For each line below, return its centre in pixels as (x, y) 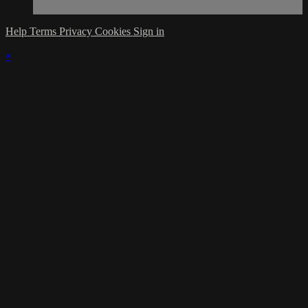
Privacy (77, 32)
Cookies (114, 32)
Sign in (149, 32)
